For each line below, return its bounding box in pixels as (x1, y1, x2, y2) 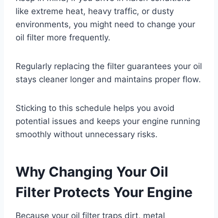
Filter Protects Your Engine (16, 183, 193, 200)
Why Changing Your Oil (16, 163, 168, 180)
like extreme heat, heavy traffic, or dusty (16, 6, 174, 16)
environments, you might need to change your (16, 19, 195, 29)
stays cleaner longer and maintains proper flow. (16, 74, 201, 84)
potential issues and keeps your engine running (16, 116, 200, 126)
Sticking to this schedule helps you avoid (16, 103, 175, 113)
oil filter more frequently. (16, 32, 110, 42)
